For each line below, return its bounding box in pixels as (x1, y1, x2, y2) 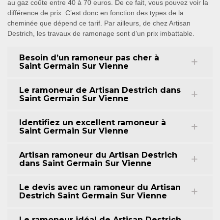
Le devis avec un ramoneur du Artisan (19, 183, 181, 192)
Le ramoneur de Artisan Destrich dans (19, 85, 181, 95)
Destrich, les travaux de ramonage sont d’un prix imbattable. (7, 29, 194, 37)
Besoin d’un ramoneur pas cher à (19, 53, 159, 62)
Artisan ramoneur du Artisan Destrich (19, 150, 177, 160)
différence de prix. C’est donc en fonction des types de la (7, 9, 184, 17)
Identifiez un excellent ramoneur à (19, 118, 166, 127)
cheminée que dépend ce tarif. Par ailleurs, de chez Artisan (7, 19, 191, 27)
